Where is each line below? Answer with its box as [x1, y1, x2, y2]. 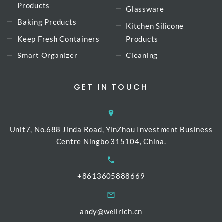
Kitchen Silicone [126, 21, 184, 30]
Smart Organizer [17, 50, 78, 59]
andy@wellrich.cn [80, 206, 142, 216]
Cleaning [126, 50, 158, 59]
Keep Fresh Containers [17, 34, 100, 43]
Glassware [126, 4, 164, 14]
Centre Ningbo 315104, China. [56, 136, 166, 146]
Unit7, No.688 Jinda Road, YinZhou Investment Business [9, 124, 213, 134]
